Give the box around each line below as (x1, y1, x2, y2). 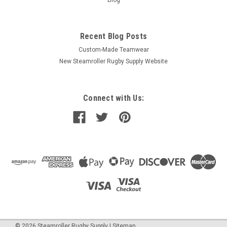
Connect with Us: (83, 93, 144, 103)
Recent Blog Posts (80, 31, 147, 41)
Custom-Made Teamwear (78, 46, 149, 53)
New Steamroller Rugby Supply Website (59, 57, 168, 65)
